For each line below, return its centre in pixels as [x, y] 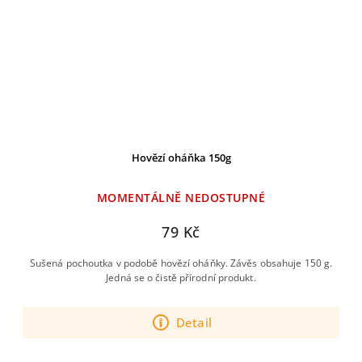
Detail [194, 322]
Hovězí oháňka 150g [181, 158]
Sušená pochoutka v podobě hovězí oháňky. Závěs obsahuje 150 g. [181, 263]
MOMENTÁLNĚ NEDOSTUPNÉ [181, 198]
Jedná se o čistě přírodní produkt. [181, 278]
